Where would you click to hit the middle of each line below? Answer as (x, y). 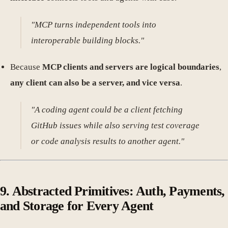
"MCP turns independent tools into (94, 24)
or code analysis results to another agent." (108, 141)
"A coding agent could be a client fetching (107, 109)
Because (26, 67)
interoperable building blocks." (88, 40)
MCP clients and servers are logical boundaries (131, 67)
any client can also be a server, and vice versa (95, 83)
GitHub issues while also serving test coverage (116, 125)
